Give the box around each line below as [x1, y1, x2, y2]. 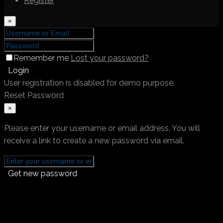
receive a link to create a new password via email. [4, 136, 184, 146]
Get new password [8, 169, 77, 179]
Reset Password [4, 91, 64, 101]
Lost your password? [71, 53, 149, 63]
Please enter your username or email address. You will [4, 123, 200, 133]
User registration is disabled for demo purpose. [4, 78, 175, 88]
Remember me [14, 53, 71, 63]
